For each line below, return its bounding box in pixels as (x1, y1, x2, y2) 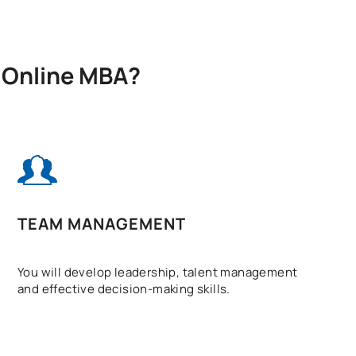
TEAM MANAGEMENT (17, 213, 186, 235)
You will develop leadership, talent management (17, 264, 298, 281)
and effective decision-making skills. (17, 281, 230, 298)
